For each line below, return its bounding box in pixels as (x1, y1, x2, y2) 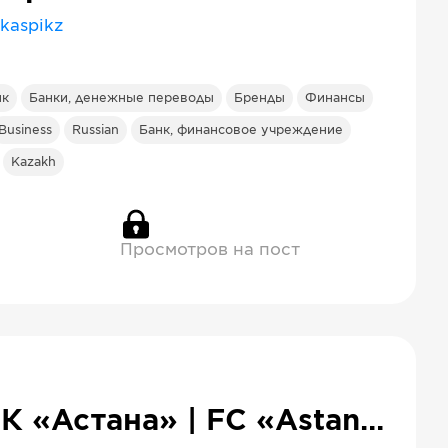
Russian (72, 124, 119, 136)
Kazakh (11, 156, 56, 168)
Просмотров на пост (120, 242, 300, 258)
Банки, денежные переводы (29, 92, 214, 104)
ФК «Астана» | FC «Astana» (360, 408, 384, 436)
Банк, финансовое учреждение (139, 124, 343, 136)
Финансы (305, 92, 365, 104)
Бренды (234, 92, 285, 104)
